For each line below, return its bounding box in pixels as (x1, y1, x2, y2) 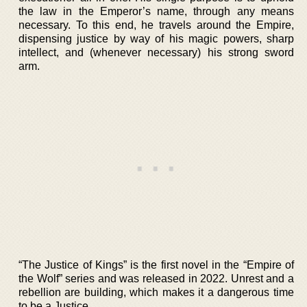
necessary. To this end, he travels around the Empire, (19, 19, 294, 31)
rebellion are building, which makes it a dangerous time (19, 286, 294, 298)
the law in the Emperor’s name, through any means (19, 5, 294, 17)
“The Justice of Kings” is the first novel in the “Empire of (19, 259, 294, 271)
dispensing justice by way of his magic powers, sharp (19, 33, 294, 45)
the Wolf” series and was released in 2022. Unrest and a (19, 273, 294, 284)
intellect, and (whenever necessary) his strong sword (19, 47, 294, 58)
